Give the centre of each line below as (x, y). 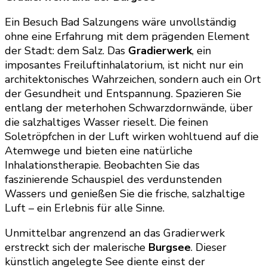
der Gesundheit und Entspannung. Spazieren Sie (123, 93)
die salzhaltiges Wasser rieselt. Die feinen (106, 122)
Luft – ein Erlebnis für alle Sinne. (85, 208)
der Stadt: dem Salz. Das (66, 50)
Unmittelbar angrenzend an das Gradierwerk (115, 233)
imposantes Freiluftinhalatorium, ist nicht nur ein (124, 65)
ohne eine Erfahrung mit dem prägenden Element (127, 36)
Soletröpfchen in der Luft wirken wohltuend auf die (132, 136)
